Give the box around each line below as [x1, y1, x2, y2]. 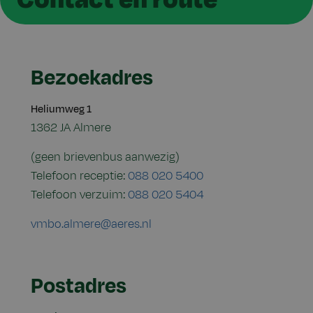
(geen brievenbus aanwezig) [31, 149, 180, 166]
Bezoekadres [31, 63, 153, 94]
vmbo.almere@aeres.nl [31, 216, 152, 233]
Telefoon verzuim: [31, 187, 128, 204]
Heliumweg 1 [31, 102, 92, 117]
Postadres [31, 271, 126, 302]
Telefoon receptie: [31, 168, 128, 185]
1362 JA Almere [31, 119, 111, 137]
